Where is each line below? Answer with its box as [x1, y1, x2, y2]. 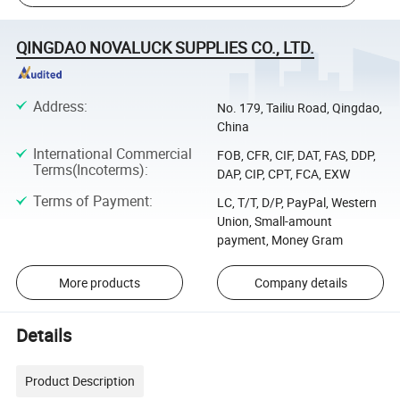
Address [32, 96, 84, 116]
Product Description [25, 372, 136, 390]
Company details [254, 273, 347, 291]
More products [58, 273, 140, 291]
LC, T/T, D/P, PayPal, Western [216, 194, 377, 212]
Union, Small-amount [216, 212, 332, 230]
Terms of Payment [32, 191, 149, 212]
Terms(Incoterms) [32, 159, 145, 179]
